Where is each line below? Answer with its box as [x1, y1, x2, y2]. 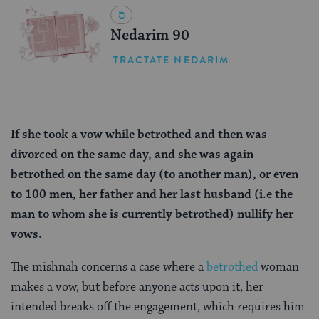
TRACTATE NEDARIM [113, 52, 230, 67]
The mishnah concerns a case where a [11, 258, 206, 275]
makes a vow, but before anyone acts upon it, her [11, 278, 263, 295]
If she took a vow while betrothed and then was [11, 126, 267, 142]
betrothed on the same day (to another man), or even [11, 166, 298, 182]
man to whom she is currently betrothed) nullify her [11, 206, 293, 222]
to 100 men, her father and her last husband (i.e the [11, 186, 293, 202]
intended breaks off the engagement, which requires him [11, 298, 305, 315]
